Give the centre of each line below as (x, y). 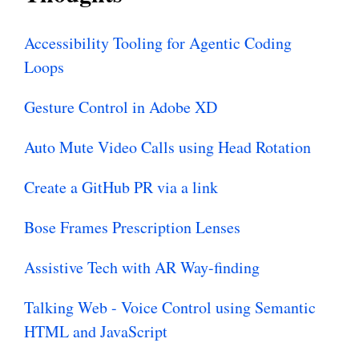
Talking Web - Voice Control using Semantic (170, 308)
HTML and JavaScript (96, 332)
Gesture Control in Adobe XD (121, 107)
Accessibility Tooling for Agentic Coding (158, 43)
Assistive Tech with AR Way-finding (142, 268)
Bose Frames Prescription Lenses (132, 228)
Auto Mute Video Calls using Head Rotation (167, 147)
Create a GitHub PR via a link (121, 188)
